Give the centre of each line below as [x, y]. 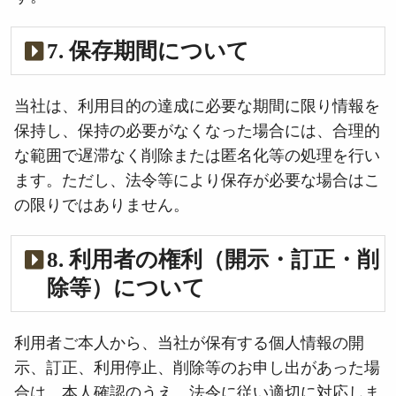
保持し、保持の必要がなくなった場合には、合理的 [197, 130]
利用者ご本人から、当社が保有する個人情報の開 [189, 343]
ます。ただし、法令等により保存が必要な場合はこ [197, 180]
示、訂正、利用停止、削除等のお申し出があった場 [197, 367]
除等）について [126, 288]
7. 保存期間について [148, 51]
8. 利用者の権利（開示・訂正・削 [213, 260]
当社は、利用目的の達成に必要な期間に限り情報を [197, 106]
